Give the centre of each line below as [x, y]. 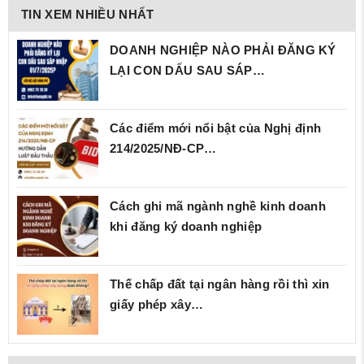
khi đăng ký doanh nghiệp [186, 227]
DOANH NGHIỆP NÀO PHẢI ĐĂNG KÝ [223, 50]
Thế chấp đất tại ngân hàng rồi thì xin [220, 284]
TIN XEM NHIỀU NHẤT [88, 15]
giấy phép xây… [157, 305]
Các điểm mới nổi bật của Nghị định [216, 128]
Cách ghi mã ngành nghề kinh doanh [218, 206]
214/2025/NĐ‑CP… [163, 149]
